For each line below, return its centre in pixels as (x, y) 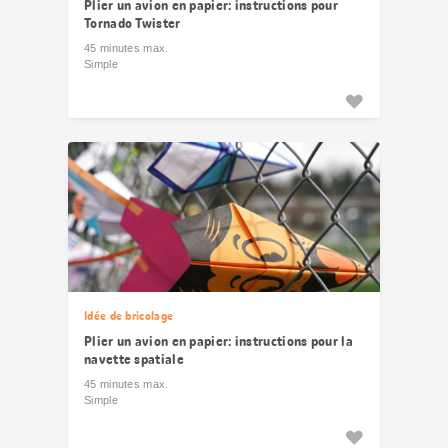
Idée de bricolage (129, 316)
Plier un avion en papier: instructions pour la (218, 341)
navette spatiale (134, 359)
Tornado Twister (132, 23)
